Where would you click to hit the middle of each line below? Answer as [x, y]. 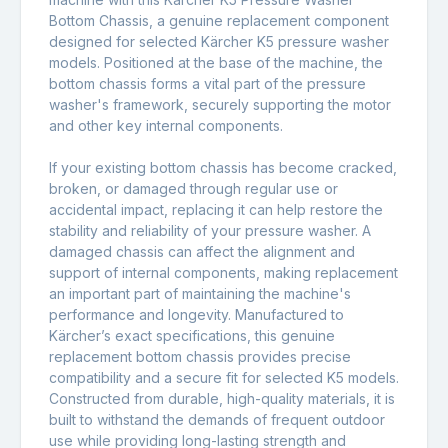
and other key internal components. [166, 125]
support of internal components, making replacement [223, 272]
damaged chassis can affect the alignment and [202, 251]
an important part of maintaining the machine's [200, 293]
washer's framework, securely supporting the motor [220, 104]
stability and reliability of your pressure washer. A [210, 230]
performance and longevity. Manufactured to [196, 314]
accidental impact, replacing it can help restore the [216, 209]
